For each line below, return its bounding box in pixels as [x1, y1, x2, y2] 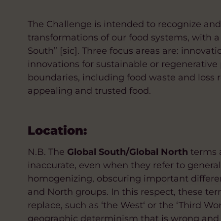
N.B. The [28, 147, 67, 158]
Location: [28, 123, 87, 138]
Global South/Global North [67, 147, 188, 158]
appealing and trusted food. [28, 85, 151, 97]
